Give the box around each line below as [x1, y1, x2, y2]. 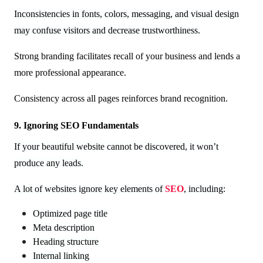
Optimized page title [33, 208, 107, 218]
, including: [184, 183, 225, 194]
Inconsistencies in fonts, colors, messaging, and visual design [14, 8, 239, 19]
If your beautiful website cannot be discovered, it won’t [14, 141, 218, 151]
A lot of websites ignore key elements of [14, 183, 165, 194]
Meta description [33, 222, 95, 232]
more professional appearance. [14, 67, 126, 77]
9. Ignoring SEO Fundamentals [14, 120, 139, 130]
